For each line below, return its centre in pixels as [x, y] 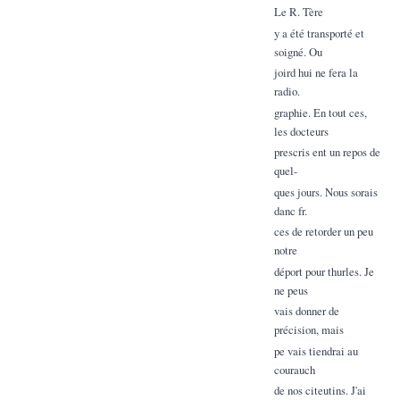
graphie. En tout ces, [320, 112]
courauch [294, 369]
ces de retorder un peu [323, 232]
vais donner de [306, 311]
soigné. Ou [298, 51]
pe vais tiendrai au [316, 350]
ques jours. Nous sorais [325, 192]
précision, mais [308, 330]
